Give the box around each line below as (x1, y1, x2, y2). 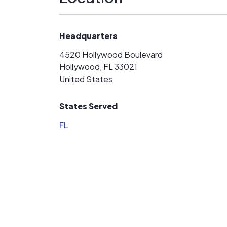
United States (59, 73, 112, 84)
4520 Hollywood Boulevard (59, 49, 163, 60)
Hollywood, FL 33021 (59, 61, 137, 72)
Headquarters (59, 30, 118, 41)
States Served (59, 101, 118, 111)
